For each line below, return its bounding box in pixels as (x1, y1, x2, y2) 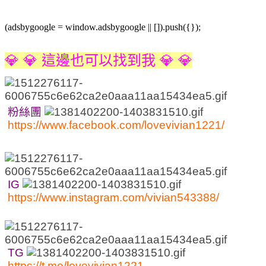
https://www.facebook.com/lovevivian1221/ (8, 118, 224, 131)
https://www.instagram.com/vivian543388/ (8, 191, 219, 204)
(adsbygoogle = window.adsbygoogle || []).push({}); (5, 21, 201, 32)
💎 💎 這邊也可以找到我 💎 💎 (5, 52, 192, 68)
